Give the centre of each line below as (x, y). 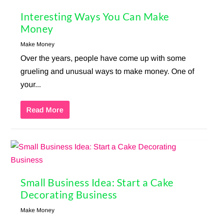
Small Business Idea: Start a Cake (97, 182)
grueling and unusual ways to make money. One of (108, 72)
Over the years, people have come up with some (103, 58)
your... (31, 85)
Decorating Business (69, 195)
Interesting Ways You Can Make (95, 17)
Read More (45, 110)
